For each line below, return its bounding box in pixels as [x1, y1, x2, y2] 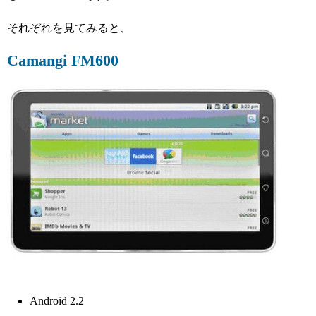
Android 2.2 [30, 295, 84, 308]
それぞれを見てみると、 [7, 22, 131, 35]
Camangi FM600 [7, 51, 119, 70]
